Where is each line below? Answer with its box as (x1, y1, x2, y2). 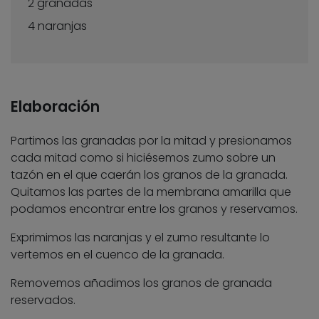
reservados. (11, 292, 75, 309)
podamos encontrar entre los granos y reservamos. (11, 201, 298, 218)
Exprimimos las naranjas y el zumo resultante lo (11, 229, 270, 246)
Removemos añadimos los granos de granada (11, 275, 272, 292)
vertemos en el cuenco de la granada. (11, 246, 224, 263)
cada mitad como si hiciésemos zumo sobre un (11, 150, 276, 167)
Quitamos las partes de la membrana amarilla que (11, 184, 291, 201)
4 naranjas (28, 18, 87, 35)
